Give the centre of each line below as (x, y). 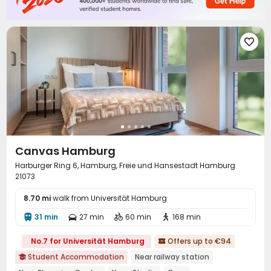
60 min (138, 217)
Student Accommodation (75, 256)
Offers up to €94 (198, 241)
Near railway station (172, 256)
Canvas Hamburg (65, 151)
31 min (46, 217)
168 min (187, 217)
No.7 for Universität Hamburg (88, 241)
